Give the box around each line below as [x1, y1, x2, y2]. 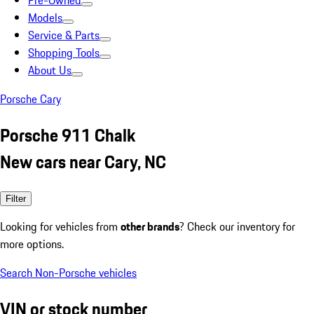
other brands [121, 217, 179, 235]
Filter [6, 193, 26, 204]
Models [28, 9, 62, 26]
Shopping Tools [28, 44, 100, 61]
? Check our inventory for [179, 217, 295, 235]
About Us [28, 62, 71, 78]
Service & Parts [28, 27, 100, 43]
